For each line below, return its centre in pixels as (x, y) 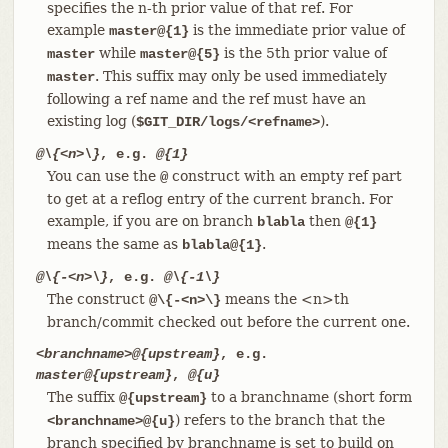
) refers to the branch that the (279, 419)
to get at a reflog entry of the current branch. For (219, 198)
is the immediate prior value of (296, 29)
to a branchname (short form (309, 396)
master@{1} (148, 30)
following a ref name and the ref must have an (206, 98)
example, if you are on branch (151, 220)
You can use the (103, 175)
